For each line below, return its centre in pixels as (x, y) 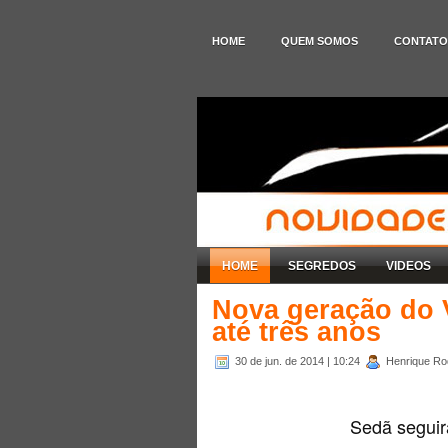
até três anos (296, 331)
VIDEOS (408, 265)
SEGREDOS (322, 265)
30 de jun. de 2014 (281, 360)
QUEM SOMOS (319, 41)
